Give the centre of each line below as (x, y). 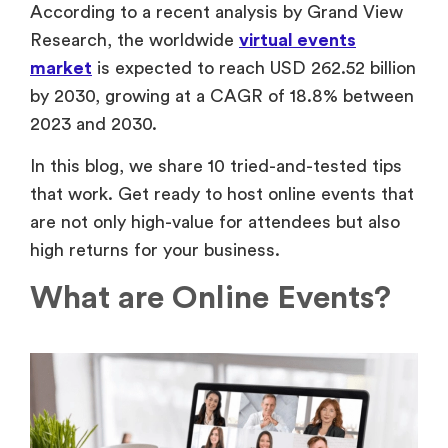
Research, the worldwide (134, 39)
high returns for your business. (155, 250)
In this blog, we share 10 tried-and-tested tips (216, 166)
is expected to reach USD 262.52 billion (254, 67)
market (61, 67)
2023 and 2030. (93, 123)
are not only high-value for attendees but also (215, 222)
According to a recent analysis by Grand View (216, 11)
